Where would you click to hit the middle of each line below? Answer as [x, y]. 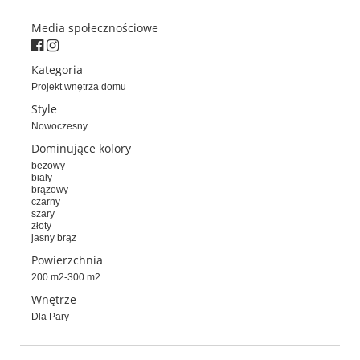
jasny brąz [54, 238]
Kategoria [57, 70]
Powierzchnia [67, 260]
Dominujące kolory [81, 149]
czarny [46, 202]
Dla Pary [50, 317]
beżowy [48, 166]
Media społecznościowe [95, 28]
